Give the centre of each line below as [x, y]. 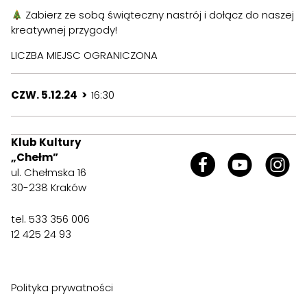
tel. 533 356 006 [50, 219]
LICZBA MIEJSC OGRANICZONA [84, 56]
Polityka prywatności [62, 288]
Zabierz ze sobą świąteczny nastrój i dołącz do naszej [159, 15]
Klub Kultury [46, 143]
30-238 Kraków [49, 188]
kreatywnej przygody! [64, 30]
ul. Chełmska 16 [49, 173]
